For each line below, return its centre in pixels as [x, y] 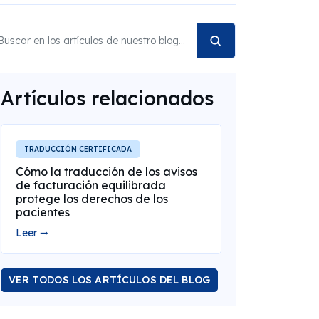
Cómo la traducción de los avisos [106, 172]
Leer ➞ [32, 233]
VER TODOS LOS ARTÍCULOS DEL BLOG [109, 280]
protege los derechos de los [91, 199]
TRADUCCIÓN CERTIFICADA [78, 150]
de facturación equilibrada [90, 185]
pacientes [42, 213]
